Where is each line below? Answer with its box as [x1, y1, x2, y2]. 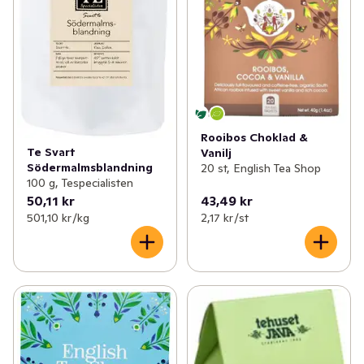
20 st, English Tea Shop [200, 161, 321, 175]
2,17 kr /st [200, 210, 249, 226]
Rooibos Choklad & [200, 130, 308, 145]
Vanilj [200, 145, 232, 160]
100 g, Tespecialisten [27, 175, 133, 191]
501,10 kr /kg [27, 210, 89, 226]
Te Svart [27, 145, 76, 160]
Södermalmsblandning [27, 160, 153, 175]
